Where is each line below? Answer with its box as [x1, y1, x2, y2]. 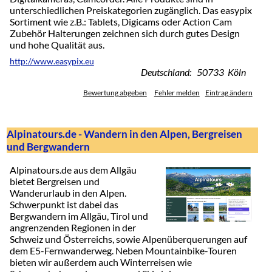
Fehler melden [154, 89, 200, 97]
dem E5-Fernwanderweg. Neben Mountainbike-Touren [9, 244, 237, 256]
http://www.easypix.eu [9, 56, 94, 67]
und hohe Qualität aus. [9, 39, 104, 51]
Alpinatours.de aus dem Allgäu [9, 163, 137, 175]
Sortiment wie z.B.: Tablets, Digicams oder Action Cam [9, 16, 232, 28]
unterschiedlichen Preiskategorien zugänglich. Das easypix [9, 4, 252, 16]
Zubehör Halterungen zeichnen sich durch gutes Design [9, 27, 240, 39]
